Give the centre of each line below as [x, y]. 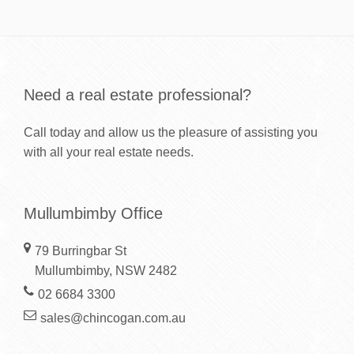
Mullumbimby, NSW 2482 [105, 270]
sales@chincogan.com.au [113, 318]
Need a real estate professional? [137, 94]
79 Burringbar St [80, 250]
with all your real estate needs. [109, 152]
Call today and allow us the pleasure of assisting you [171, 132]
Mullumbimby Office [93, 213]
